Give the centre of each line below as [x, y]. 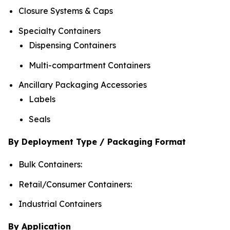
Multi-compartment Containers [90, 65]
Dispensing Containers [72, 45]
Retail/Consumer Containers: [75, 184]
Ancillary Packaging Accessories [83, 85]
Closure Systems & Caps [66, 11]
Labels [42, 99]
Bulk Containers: [50, 164]
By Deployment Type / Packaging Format [97, 141]
